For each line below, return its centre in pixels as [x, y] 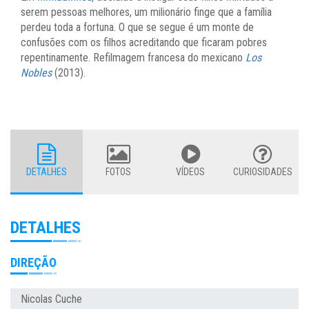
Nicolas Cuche [51, 299]
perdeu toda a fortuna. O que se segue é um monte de [137, 27]
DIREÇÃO [33, 262]
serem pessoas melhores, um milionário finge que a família [146, 12]
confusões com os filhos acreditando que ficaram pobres [144, 42]
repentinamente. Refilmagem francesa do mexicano [133, 57]
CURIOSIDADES [262, 171]
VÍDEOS [191, 171]
